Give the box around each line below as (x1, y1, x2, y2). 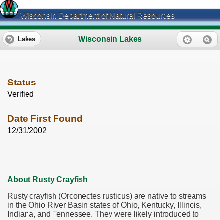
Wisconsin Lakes (78, 34, 142, 43)
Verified (7, 90, 34, 99)
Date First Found (7, 113, 82, 124)
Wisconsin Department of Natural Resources (18, 11, 175, 20)
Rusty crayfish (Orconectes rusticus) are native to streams (7, 192, 206, 201)
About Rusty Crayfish (7, 175, 88, 184)
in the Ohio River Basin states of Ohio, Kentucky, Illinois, (7, 201, 202, 210)
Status (7, 77, 36, 88)
